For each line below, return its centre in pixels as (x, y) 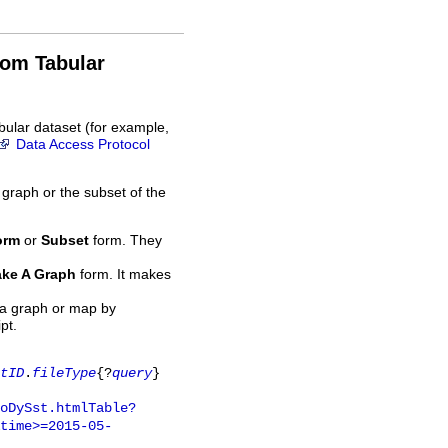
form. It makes (123, 274)
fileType (64, 374)
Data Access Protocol (83, 145)
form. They (125, 240)
